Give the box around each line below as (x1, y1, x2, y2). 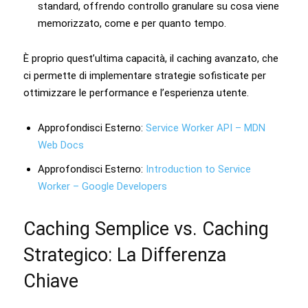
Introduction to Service (146, 162, 251, 175)
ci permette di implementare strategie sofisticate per (23, 69, 266, 82)
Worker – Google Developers (38, 179, 167, 192)
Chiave (23, 269, 78, 292)
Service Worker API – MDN (146, 121, 265, 134)
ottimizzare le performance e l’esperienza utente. (23, 86, 249, 99)
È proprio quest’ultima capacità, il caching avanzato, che (23, 52, 278, 65)
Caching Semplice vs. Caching (23, 217, 269, 240)
